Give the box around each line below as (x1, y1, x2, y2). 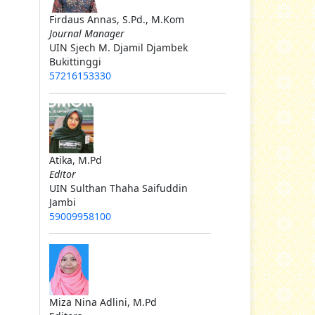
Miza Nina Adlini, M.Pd (49, 295, 157, 309)
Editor (49, 167, 76, 181)
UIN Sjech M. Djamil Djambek (49, 40, 188, 54)
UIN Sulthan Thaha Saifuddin (49, 181, 188, 195)
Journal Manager (49, 26, 124, 40)
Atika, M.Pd (49, 153, 102, 167)
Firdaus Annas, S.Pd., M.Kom (49, 12, 184, 26)
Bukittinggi (49, 54, 101, 68)
